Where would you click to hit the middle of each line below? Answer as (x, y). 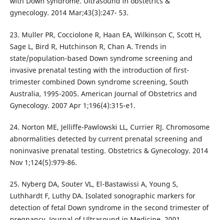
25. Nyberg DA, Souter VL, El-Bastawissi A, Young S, (94, 184)
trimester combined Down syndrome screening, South (99, 82)
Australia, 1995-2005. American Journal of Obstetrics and (103, 93)
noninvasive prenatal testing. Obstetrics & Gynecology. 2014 (109, 150)
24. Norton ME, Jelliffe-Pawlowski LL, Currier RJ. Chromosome (110, 127)
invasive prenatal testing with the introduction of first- (99, 70)
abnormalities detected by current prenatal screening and (106, 138)
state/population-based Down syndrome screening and (101, 58)
